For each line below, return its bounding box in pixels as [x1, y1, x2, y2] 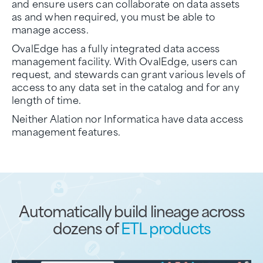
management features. [12, 123, 120, 139]
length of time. [12, 91, 81, 107]
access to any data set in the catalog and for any [12, 78, 240, 94]
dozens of [52, 214, 121, 240]
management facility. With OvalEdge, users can [12, 52, 238, 68]
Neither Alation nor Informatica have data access [12, 110, 244, 126]
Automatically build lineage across [18, 197, 245, 222]
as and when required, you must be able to [12, 8, 215, 23]
